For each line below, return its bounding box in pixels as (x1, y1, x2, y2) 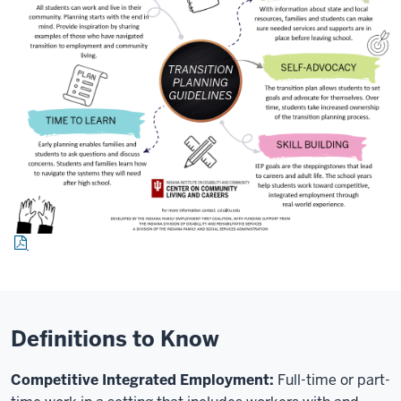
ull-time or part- (286, 371, 390, 389)
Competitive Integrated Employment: (11, 371, 277, 389)
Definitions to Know (11, 325, 219, 353)
